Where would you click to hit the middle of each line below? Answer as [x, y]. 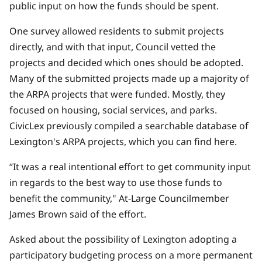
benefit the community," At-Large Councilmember [119, 198]
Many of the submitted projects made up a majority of [129, 78]
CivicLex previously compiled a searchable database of [129, 125]
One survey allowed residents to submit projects [117, 31]
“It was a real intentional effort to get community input [130, 166]
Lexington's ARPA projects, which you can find [112, 141]
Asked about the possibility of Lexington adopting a [123, 239]
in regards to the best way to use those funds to [116, 182]
